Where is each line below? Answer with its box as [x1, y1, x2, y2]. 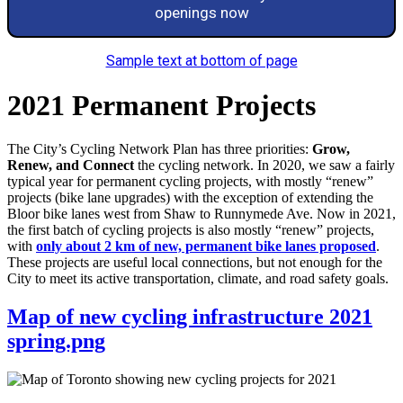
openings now [154, 4, 249, 22]
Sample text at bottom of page [105, 52, 298, 70]
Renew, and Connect [7, 157, 134, 174]
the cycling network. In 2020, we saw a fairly [134, 157, 395, 174]
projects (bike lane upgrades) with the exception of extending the [7, 190, 373, 206]
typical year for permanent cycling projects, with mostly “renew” [7, 174, 373, 190]
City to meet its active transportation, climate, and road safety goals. [7, 271, 389, 287]
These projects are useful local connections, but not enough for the [7, 255, 382, 271]
